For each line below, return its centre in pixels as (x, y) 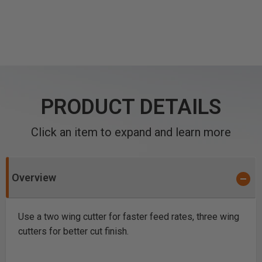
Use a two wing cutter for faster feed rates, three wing (129, 217)
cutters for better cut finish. (73, 231)
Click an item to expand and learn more (131, 132)
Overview (34, 177)
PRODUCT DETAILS (131, 107)
